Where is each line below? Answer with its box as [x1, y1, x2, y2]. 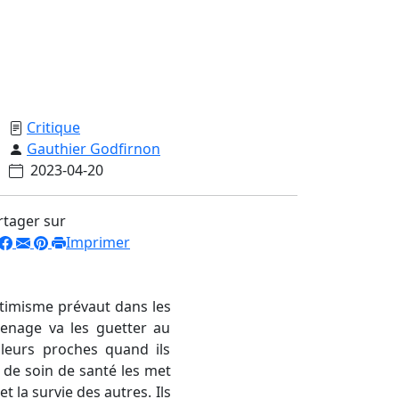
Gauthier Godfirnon [27, 138, 160, 159]
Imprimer [66, 232, 130, 252]
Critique [27, 117, 80, 137]
